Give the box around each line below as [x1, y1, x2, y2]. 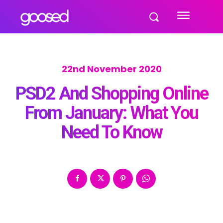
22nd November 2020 [61, 63, 162, 76]
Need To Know [61, 122, 162, 143]
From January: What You [25, 103, 198, 124]
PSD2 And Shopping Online [15, 83, 208, 105]
